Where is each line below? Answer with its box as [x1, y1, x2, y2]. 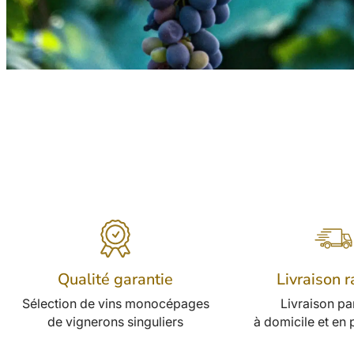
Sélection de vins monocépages [21, 296, 209, 311]
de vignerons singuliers [47, 314, 184, 330]
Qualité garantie [58, 268, 174, 290]
